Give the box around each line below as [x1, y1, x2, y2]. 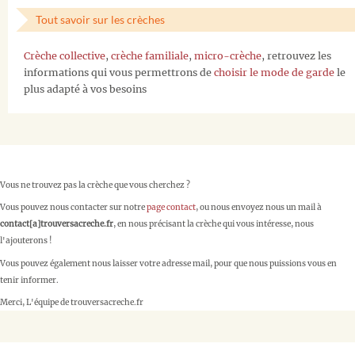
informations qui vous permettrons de [24, 66, 214, 78]
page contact [147, 202, 196, 213]
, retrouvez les [261, 49, 331, 62]
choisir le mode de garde [214, 66, 334, 78]
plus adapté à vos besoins [24, 82, 147, 95]
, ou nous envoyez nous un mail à [196, 202, 322, 213]
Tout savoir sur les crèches [36, 12, 165, 26]
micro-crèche [194, 49, 261, 62]
